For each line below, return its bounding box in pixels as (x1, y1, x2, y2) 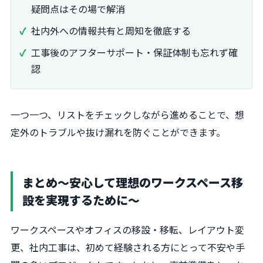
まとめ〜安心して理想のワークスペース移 (22, 173, 243, 191)
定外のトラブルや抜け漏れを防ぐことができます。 (11, 124, 225, 139)
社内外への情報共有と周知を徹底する (31, 23, 191, 38)
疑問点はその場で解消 (31, 2, 125, 16)
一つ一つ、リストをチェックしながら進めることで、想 (11, 107, 244, 122)
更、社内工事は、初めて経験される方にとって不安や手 (11, 240, 245, 254)
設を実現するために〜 (22, 191, 140, 208)
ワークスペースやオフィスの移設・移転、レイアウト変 (11, 222, 244, 237)
